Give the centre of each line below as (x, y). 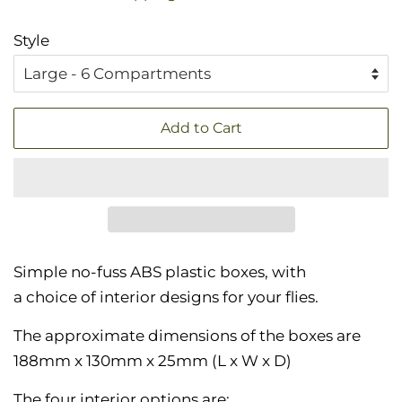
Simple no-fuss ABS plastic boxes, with (160, 271)
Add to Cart (201, 127)
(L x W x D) (253, 360)
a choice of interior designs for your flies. (166, 297)
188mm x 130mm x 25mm (113, 360)
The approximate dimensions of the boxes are (187, 335)
